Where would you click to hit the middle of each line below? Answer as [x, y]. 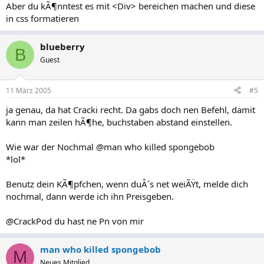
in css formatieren [42, 18]
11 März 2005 [29, 90]
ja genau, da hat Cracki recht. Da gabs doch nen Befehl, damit [131, 109]
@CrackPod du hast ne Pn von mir [75, 221]
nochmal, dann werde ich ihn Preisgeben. [90, 196]
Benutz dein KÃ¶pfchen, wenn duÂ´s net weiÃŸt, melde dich [127, 184]
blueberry [62, 47]
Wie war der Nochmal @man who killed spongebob [110, 146]
